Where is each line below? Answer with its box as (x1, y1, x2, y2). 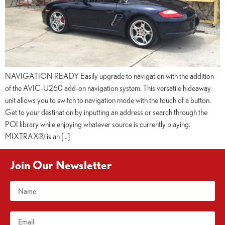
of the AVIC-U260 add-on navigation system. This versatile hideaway (5, 83, 211, 92)
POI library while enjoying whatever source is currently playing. (5, 119, 190, 129)
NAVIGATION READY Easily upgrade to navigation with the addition (5, 71, 214, 80)
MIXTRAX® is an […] (5, 131, 70, 141)
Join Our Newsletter (10, 158, 112, 172)
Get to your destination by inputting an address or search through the (5, 107, 207, 117)
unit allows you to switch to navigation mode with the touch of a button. (5, 95, 211, 104)
